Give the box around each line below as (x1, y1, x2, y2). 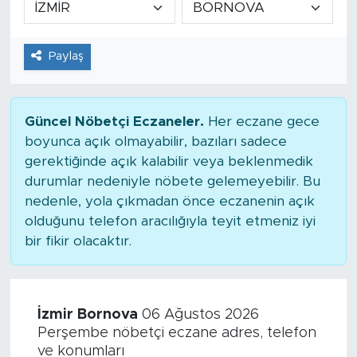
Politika (42, 225, 96, 238)
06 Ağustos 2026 (137, 307, 259, 322)
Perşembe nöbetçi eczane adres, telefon (37, 325, 316, 340)
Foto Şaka (42, 143, 116, 157)
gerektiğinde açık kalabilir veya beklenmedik (24, 154, 313, 168)
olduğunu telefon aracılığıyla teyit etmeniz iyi (24, 214, 316, 228)
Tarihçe (42, 22, 98, 35)
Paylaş (48, 50, 84, 63)
